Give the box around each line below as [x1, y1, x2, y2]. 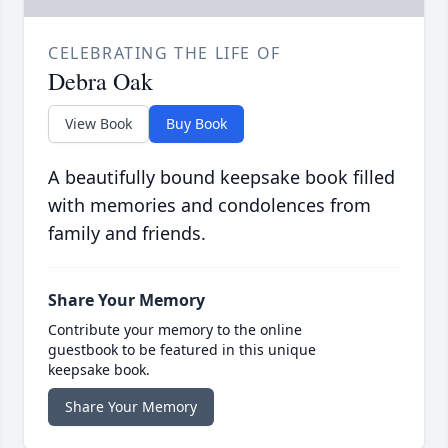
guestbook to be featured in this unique [48, 340, 316, 360]
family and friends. [48, 221, 206, 246]
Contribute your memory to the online [48, 320, 302, 340]
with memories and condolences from [48, 193, 371, 218]
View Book [65, 114, 132, 134]
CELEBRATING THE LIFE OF [48, 42, 281, 65]
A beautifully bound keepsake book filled [48, 165, 395, 190]
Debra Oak [48, 65, 153, 98]
